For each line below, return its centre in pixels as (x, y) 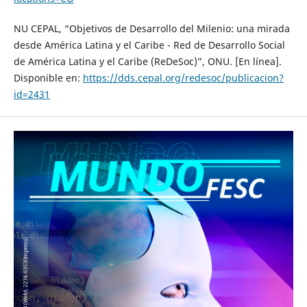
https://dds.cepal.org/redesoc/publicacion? (183, 77)
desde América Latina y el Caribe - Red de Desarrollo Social (149, 45)
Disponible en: (48, 77)
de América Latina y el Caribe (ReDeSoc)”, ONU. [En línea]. (147, 61)
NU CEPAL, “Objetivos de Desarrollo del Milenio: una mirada (151, 28)
